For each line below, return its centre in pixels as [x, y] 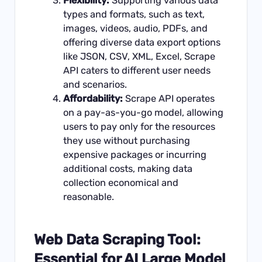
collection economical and [120, 182]
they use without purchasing [126, 140]
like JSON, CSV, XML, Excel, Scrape [139, 56]
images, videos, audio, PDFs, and [135, 28]
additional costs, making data [127, 168]
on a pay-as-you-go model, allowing [143, 112]
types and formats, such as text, [134, 14]
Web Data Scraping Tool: [118, 240]
